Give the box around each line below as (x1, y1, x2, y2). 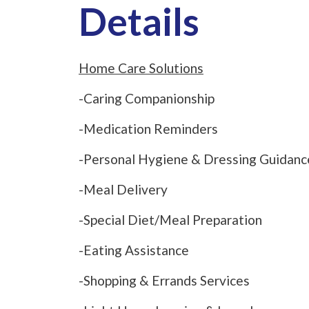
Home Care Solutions (79, 60, 203, 77)
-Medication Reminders (79, 121, 218, 137)
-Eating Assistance (79, 242, 189, 259)
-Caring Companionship (79, 90, 215, 107)
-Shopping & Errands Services (79, 272, 250, 289)
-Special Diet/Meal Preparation (79, 212, 262, 228)
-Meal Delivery (79, 181, 168, 198)
